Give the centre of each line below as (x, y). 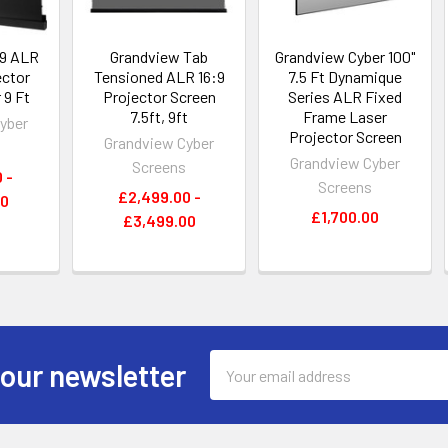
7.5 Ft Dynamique (345, 77)
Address (237, 386)
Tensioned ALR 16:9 (159, 77)
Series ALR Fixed (345, 97)
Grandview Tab (159, 57)
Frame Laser (345, 117)
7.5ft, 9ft (159, 117)
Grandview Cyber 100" (345, 57)
